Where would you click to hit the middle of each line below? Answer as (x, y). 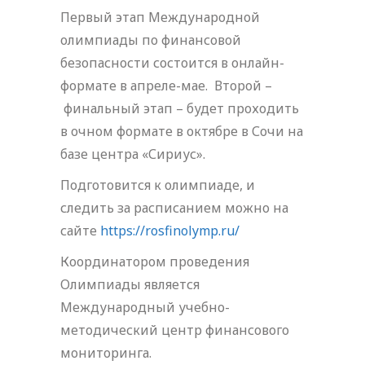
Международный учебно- (145, 307)
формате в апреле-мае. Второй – (166, 85)
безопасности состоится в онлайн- (172, 62)
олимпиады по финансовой (151, 40)
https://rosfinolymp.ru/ (170, 230)
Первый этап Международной (162, 17)
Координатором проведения (155, 261)
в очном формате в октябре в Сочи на (182, 131)
